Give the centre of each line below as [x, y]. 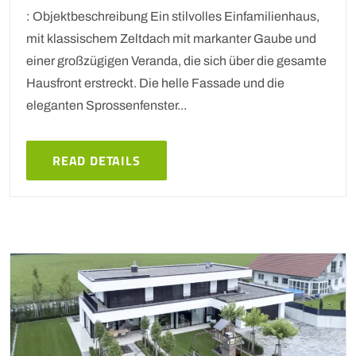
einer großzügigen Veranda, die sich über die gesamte [176, 60]
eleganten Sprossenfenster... [106, 105]
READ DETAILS [97, 160]
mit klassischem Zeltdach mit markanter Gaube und [171, 38]
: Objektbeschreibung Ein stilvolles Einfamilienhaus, [173, 16]
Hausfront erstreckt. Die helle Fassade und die [155, 83]
